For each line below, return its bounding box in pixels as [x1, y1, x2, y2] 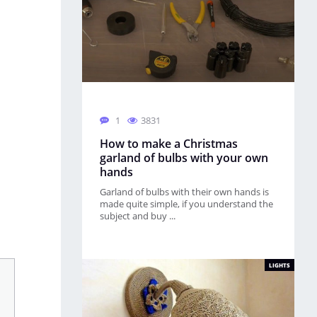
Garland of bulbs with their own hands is [100, 185, 269, 198]
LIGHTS [269, 261, 290, 269]
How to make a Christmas [100, 136, 238, 151]
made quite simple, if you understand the [100, 197, 273, 210]
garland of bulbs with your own [100, 150, 268, 166]
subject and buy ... [100, 209, 175, 222]
